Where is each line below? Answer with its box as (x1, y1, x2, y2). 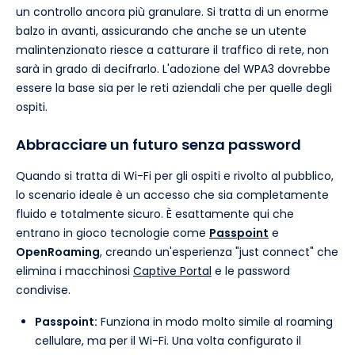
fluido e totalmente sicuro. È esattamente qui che (16, 206, 294, 223)
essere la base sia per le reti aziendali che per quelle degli (16, 80, 332, 97)
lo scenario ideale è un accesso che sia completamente (16, 187, 329, 204)
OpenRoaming (16, 244, 100, 261)
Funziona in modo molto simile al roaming (97, 314, 333, 330)
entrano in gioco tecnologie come (16, 225, 209, 242)
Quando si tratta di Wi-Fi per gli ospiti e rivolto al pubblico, (16, 168, 334, 185)
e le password (212, 263, 290, 280)
